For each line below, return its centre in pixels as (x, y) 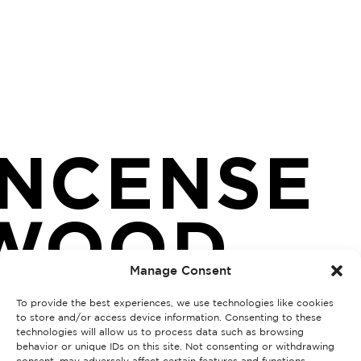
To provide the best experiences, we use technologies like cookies (175, 303)
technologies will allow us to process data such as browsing (160, 332)
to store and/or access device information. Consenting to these (169, 317)
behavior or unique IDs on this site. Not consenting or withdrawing (175, 346)
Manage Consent (180, 270)
